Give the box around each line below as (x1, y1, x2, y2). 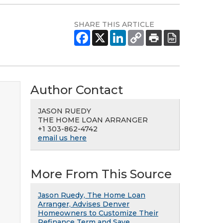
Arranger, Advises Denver (38, 200, 129, 209)
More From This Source (30, 167, 172, 181)
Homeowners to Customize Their (38, 209, 158, 218)
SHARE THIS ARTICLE (74, 20, 154, 29)
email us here (38, 133, 87, 142)
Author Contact (30, 83, 123, 97)
